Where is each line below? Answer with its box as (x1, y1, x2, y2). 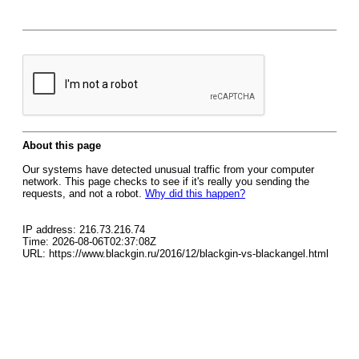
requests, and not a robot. (22, 188, 145, 200)
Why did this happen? (145, 188, 245, 200)
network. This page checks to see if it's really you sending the (22, 175, 309, 188)
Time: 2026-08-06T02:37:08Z (22, 236, 156, 248)
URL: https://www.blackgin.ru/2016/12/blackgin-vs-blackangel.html (22, 248, 329, 260)
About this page (22, 139, 101, 151)
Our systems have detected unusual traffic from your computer (22, 163, 314, 175)
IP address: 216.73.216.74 (22, 224, 145, 236)
